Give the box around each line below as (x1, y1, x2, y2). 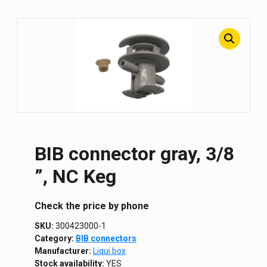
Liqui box (93, 246, 126, 256)
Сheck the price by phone (35, 200, 149, 212)
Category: (35, 233, 76, 243)
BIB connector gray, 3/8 (35, 142, 234, 165)
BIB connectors (76, 233, 136, 243)
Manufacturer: (35, 246, 93, 256)
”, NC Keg (35, 164, 116, 188)
